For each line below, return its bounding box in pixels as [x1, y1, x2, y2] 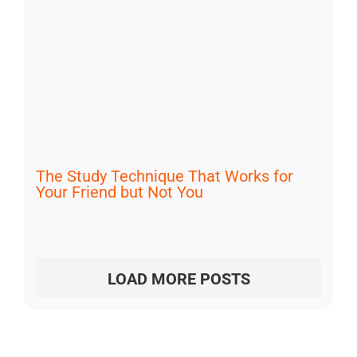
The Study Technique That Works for [35, 166, 293, 186]
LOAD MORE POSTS [107, 269, 250, 288]
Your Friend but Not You [35, 182, 203, 202]
